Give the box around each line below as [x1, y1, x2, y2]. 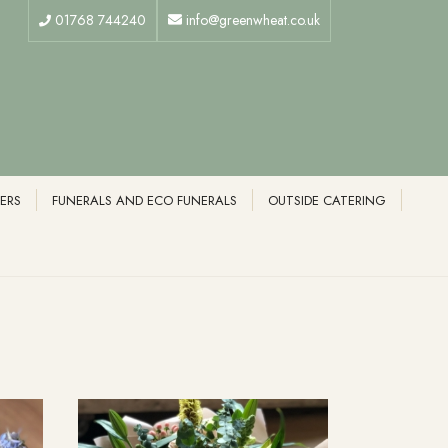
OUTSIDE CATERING [267, 191, 386, 210]
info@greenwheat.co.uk [182, 10, 320, 30]
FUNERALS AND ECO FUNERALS [51, 191, 237, 210]
